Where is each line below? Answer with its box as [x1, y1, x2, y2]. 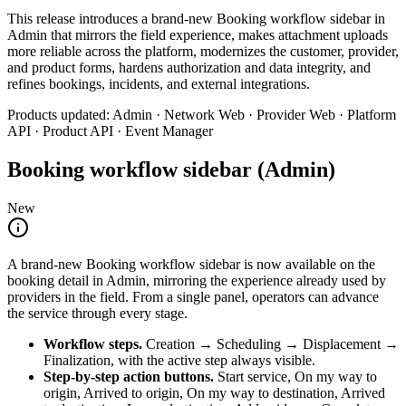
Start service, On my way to [217, 368, 377, 384]
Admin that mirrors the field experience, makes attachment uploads [7, 26, 388, 43]
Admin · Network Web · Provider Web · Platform [112, 106, 396, 122]
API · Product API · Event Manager [7, 122, 213, 139]
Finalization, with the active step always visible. [43, 352, 315, 368]
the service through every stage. [7, 304, 188, 321]
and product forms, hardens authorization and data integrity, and [7, 59, 371, 75]
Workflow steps [43, 335, 139, 352]
